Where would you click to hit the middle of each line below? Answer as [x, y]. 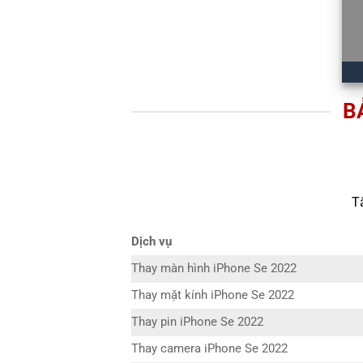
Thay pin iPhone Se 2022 [197, 322]
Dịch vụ [152, 242]
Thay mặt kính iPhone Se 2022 [213, 296]
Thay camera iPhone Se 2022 [209, 349]
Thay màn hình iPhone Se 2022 [214, 269]
